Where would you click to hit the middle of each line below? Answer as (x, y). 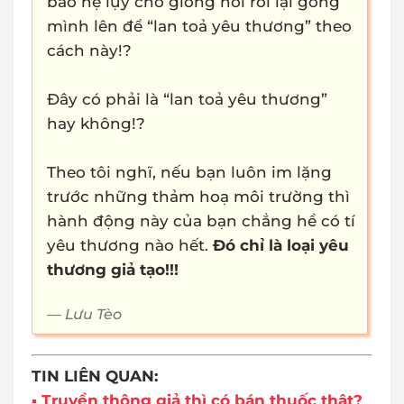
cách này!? (89, 51)
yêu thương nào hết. (130, 246)
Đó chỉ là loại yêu (281, 246)
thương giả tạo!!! (113, 270)
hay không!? (96, 124)
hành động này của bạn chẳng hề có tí (201, 221)
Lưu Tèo (93, 315)
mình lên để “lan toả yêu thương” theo (199, 27)
